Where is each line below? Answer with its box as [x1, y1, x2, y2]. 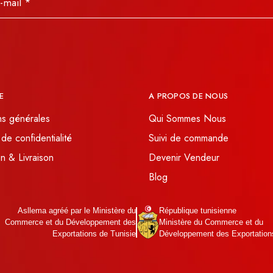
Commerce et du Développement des [5, 218, 136, 227]
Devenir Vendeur [149, 151, 219, 165]
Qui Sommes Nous [149, 112, 226, 126]
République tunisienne [158, 206, 236, 215]
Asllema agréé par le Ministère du [18, 206, 136, 215]
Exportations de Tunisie [52, 229, 136, 238]
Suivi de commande [149, 131, 229, 145]
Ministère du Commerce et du [158, 218, 263, 227]
